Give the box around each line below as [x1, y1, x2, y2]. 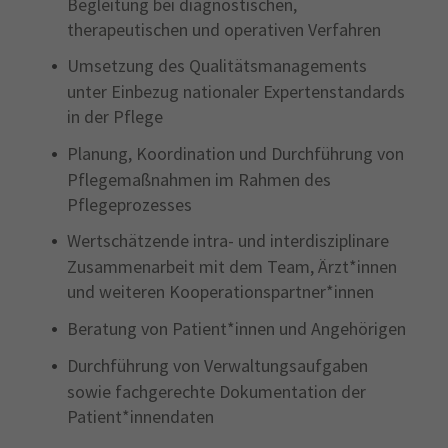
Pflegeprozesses [66, 192, 192, 216]
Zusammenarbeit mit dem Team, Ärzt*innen [66, 255, 397, 279]
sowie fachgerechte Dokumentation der [66, 380, 366, 404]
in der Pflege [66, 105, 163, 129]
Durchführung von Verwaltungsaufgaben [66, 354, 368, 378]
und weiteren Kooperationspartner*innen [66, 280, 374, 304]
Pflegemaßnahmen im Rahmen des [66, 167, 331, 191]
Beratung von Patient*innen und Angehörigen [66, 316, 406, 340]
